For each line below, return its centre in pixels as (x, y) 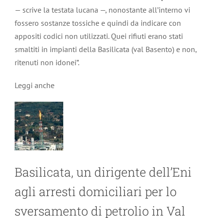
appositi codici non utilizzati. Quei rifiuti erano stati (99, 36)
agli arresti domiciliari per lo (96, 191)
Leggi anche (35, 85)
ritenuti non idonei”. (47, 62)
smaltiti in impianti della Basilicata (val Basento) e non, (106, 49)
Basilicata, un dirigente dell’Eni (103, 172)
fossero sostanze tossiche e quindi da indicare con (98, 23)
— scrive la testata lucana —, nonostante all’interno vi (102, 9)
